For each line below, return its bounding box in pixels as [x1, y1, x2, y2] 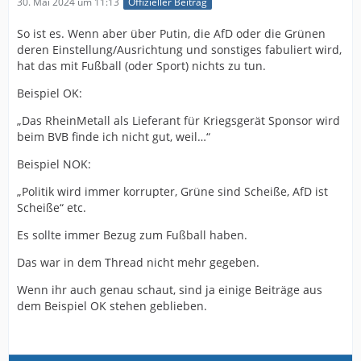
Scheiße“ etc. [17, 199, 86, 215]
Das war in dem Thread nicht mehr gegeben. [17, 254, 259, 270]
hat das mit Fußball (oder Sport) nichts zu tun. [17, 57, 266, 73]
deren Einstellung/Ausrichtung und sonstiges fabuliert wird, [17, 41, 342, 57]
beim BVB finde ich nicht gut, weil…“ [17, 128, 210, 144]
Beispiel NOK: [17, 156, 91, 172]
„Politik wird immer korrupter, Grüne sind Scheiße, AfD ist [17, 183, 328, 199]
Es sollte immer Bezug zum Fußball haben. [17, 226, 247, 243]
